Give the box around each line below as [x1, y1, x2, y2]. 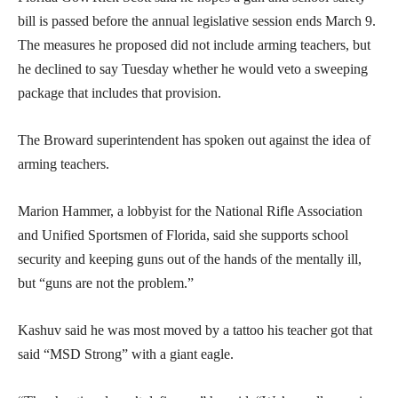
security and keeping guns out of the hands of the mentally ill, [18, 251, 362, 267]
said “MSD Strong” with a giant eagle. [18, 346, 234, 362]
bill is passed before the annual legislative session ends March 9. [18, 12, 376, 28]
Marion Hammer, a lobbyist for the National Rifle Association [18, 203, 362, 219]
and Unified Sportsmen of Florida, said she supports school [18, 227, 348, 243]
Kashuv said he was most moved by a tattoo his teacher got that [18, 322, 372, 338]
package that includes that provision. [18, 84, 221, 100]
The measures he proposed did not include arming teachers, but [18, 36, 370, 52]
